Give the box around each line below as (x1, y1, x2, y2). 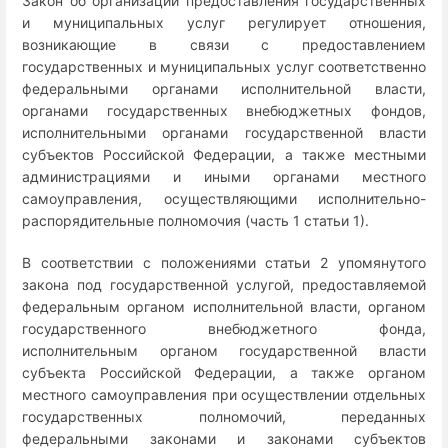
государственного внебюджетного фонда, (22, 319, 426, 337)
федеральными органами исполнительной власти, (22, 80, 426, 98)
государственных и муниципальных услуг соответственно (22, 58, 426, 76)
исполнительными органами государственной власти (22, 124, 426, 142)
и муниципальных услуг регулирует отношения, (22, 14, 426, 32)
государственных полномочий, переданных (22, 407, 426, 425)
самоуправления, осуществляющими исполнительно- (22, 190, 426, 208)
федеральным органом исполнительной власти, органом (22, 297, 426, 315)
